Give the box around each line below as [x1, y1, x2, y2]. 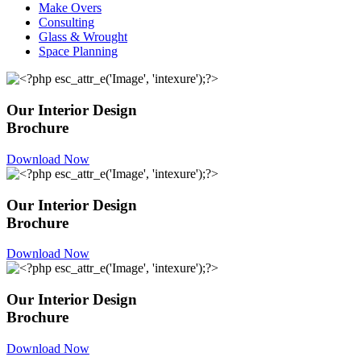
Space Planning [39, 44, 118, 59]
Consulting [39, 15, 94, 30]
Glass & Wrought [39, 30, 127, 44]
